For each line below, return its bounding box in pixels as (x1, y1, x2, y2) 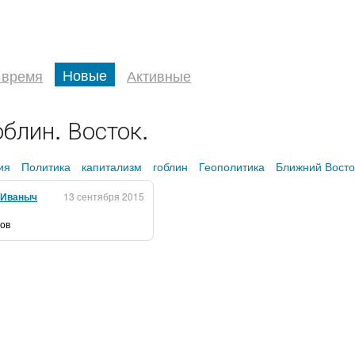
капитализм (82, 158, 142, 174)
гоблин (153, 158, 188, 174)
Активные (127, 65, 191, 86)
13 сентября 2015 (63, 189, 144, 203)
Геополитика (199, 158, 265, 174)
